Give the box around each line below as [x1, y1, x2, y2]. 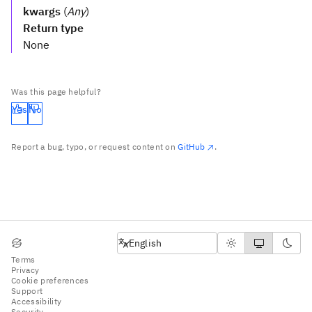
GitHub [178, 141, 205, 152]
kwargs [23, 4, 61, 18]
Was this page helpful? [11, 86, 102, 97]
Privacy [11, 264, 40, 275]
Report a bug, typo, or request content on [11, 141, 178, 152]
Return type [23, 21, 84, 35]
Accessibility [11, 295, 62, 306]
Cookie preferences [11, 274, 89, 286]
